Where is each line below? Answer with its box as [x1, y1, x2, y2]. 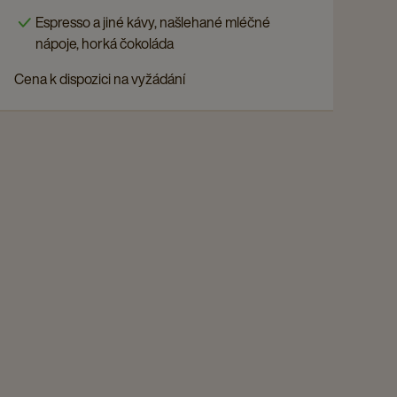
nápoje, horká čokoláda [35, 32, 174, 54]
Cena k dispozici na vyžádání [14, 67, 185, 90]
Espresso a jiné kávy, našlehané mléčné [35, 11, 270, 33]
